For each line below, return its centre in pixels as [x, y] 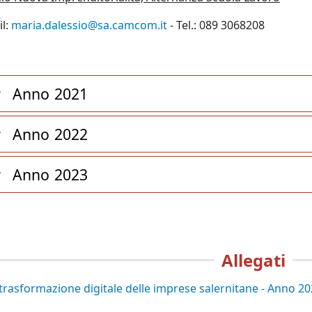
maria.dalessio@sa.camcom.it [89, 25]
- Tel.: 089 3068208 [216, 25]
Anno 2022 [50, 134]
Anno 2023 [50, 174]
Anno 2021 [50, 94]
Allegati [253, 260]
